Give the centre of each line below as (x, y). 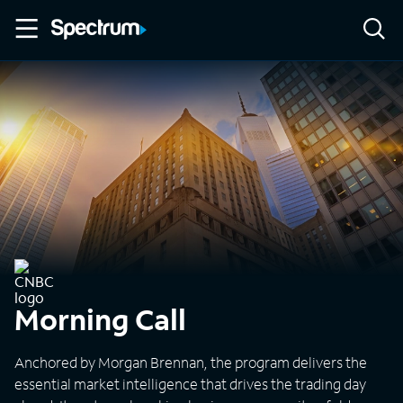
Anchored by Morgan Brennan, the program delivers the (191, 362)
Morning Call (100, 319)
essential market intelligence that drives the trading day (190, 384)
